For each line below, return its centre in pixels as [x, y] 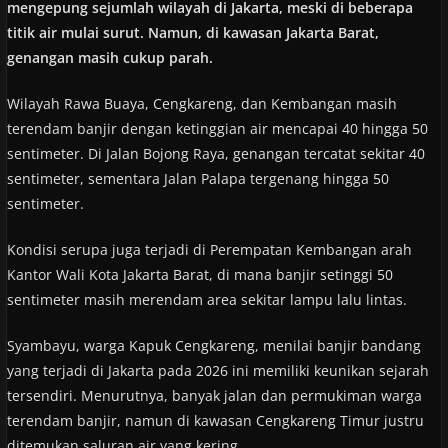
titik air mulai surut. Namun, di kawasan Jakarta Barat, [192, 32]
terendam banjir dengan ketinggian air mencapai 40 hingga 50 [217, 128]
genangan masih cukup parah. [109, 57]
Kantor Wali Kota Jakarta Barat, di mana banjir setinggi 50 [199, 274]
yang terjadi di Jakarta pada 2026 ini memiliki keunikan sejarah [217, 370]
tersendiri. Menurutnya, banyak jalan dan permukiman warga [214, 395]
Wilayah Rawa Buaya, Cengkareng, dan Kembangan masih [201, 103]
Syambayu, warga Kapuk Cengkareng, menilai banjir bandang [213, 345]
